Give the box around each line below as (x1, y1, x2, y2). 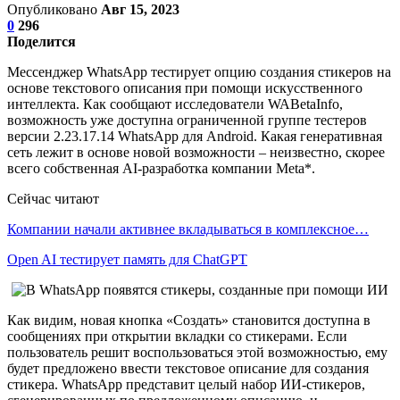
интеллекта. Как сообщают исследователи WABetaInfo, (7, 96, 343, 112)
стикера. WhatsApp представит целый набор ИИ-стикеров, (7, 376, 365, 392)
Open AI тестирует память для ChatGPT (7, 251, 247, 267)
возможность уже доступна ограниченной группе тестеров (7, 112, 367, 128)
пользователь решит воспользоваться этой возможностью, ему (7, 344, 387, 360)
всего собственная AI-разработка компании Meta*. (7, 160, 315, 176)
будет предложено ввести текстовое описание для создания (7, 360, 369, 376)
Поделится (7, 33, 76, 49)
